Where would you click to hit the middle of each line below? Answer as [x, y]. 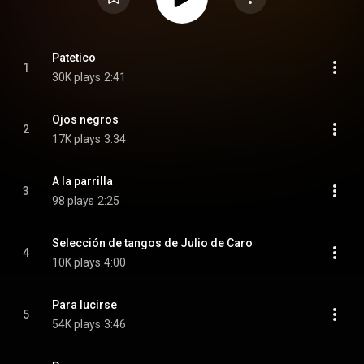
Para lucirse [84, 305]
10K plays [76, 262]
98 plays [73, 201]
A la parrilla [82, 181]
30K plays [76, 77]
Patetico [74, 58]
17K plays [76, 139]
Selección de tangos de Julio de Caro [152, 243]
